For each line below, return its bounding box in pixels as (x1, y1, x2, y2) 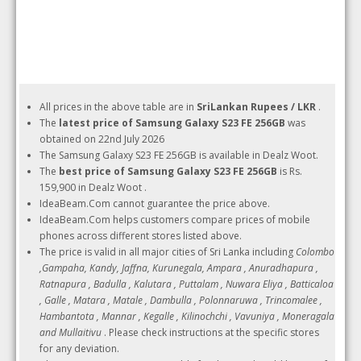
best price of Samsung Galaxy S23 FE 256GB (59, 164, 278, 178)
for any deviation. (39, 342, 120, 355)
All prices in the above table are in (39, 100, 197, 114)
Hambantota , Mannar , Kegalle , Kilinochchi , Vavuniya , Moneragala (39, 309, 335, 323)
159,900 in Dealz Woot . (39, 180, 147, 194)
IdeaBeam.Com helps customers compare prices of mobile (39, 213, 311, 226)
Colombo (296, 245, 335, 259)
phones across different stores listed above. (39, 229, 243, 243)
